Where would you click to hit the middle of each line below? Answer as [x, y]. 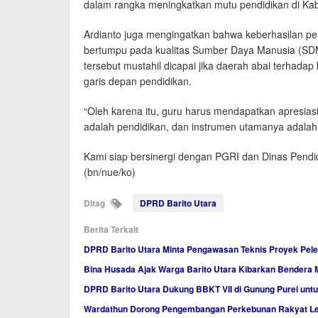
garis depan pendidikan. [138, 81]
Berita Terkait [111, 229]
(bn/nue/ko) [110, 171]
